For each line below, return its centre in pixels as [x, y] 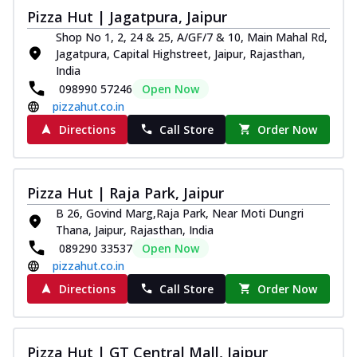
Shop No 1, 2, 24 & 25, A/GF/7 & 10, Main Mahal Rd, [192, 37]
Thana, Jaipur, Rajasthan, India [135, 229]
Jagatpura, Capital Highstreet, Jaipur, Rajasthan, [180, 53]
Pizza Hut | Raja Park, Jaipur [126, 192]
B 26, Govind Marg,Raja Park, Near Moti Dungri [180, 213]
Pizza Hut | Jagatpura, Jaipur [127, 16]
